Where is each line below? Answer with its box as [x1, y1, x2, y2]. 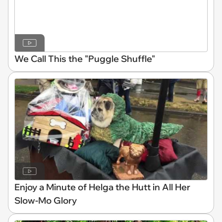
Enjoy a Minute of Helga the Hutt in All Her [14, 181, 190, 193]
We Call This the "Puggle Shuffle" [14, 53, 155, 64]
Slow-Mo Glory [14, 195, 77, 207]
